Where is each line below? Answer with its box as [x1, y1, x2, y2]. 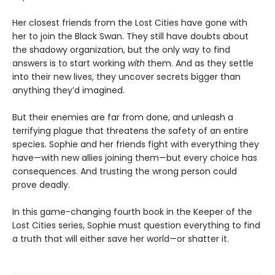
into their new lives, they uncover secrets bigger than [12, 71, 241, 83]
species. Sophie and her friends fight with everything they [12, 138, 259, 151]
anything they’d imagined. [12, 84, 125, 97]
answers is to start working [12, 57, 128, 70]
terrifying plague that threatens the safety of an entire [12, 125, 249, 137]
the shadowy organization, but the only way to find [12, 44, 230, 56]
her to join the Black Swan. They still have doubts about [12, 30, 249, 43]
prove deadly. [12, 179, 70, 192]
